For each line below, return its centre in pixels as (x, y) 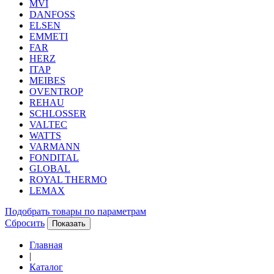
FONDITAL (54, 157)
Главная (46, 245)
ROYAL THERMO (68, 180)
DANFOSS (52, 14)
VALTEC (48, 124)
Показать (69, 224)
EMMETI (49, 36)
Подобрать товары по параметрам (76, 211)
